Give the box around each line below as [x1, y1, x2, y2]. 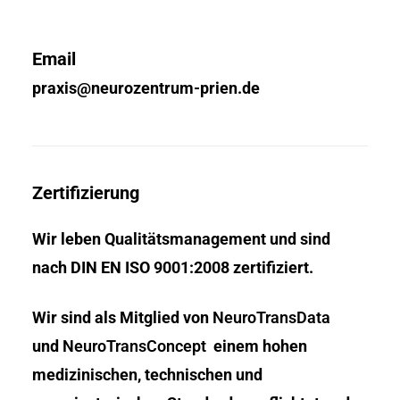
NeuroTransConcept [62, 337, 206, 355]
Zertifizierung [32, 182, 139, 204]
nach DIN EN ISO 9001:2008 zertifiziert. [32, 258, 313, 277]
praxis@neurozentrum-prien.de [32, 79, 260, 97]
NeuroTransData [212, 308, 330, 327]
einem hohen [206, 337, 307, 355]
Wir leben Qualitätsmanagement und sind [32, 229, 330, 248]
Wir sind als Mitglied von [32, 308, 212, 327]
